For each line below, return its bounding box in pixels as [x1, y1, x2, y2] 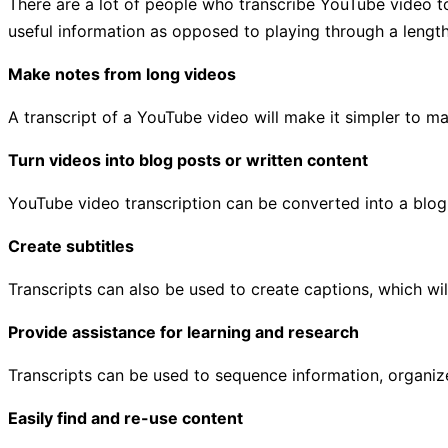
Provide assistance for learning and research [8, 322, 359, 343]
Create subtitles [8, 236, 134, 257]
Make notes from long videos [8, 64, 236, 85]
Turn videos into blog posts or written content [8, 150, 368, 171]
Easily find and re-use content [8, 408, 243, 429]
